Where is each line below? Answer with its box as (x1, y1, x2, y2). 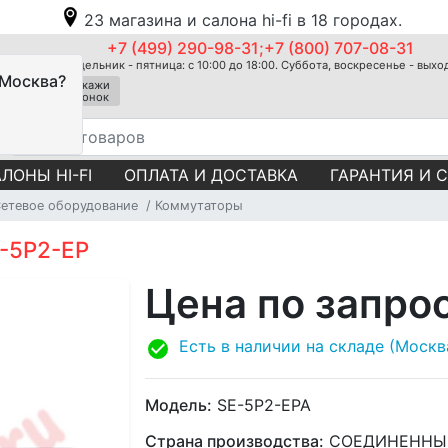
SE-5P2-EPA (212, 394, 311, 415)
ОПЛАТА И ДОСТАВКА (124, 164, 298, 185)
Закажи (69, 78, 110, 92)
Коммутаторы (154, 197, 243, 213)
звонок (70, 90, 109, 104)
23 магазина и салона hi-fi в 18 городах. (84, 10, 402, 30)
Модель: (145, 394, 212, 415)
